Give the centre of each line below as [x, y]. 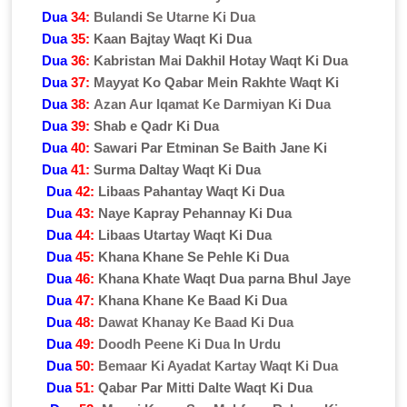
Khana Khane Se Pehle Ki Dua [193, 256]
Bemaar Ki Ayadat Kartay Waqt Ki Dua [218, 365]
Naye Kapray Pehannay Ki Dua [194, 213]
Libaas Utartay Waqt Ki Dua [184, 234]
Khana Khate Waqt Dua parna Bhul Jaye [224, 278]
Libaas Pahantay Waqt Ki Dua [191, 191]
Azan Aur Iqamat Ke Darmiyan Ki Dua [213, 104]
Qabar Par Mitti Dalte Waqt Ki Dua [205, 387]
